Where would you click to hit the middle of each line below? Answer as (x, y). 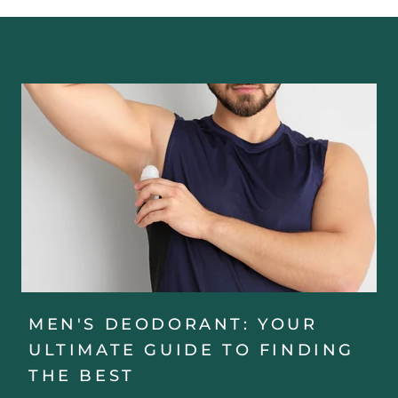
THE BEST (82, 375)
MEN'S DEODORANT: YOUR (173, 324)
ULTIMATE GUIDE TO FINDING (192, 350)
